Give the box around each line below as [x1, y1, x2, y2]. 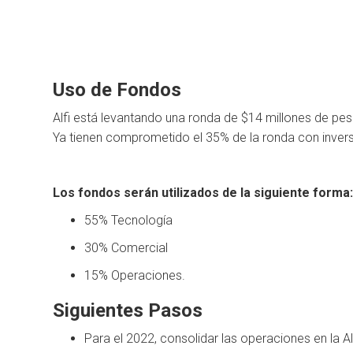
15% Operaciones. [84, 268, 186, 284]
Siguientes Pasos [53, 299, 203, 322]
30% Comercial [84, 240, 169, 256]
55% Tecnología [84, 213, 173, 229]
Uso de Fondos [53, 79, 182, 102]
